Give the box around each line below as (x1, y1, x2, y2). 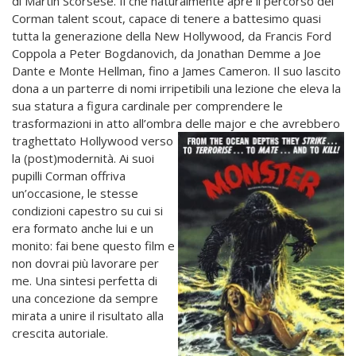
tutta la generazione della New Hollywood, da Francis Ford (12, 27, 331, 44)
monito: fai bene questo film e (12, 237, 175, 253)
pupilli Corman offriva (12, 167, 126, 184)
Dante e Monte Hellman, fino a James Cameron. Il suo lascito (12, 62, 341, 79)
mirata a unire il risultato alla (12, 307, 164, 323)
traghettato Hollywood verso (12, 132, 173, 149)
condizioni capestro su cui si (12, 202, 163, 219)
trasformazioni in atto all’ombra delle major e (12, 114, 260, 131)
